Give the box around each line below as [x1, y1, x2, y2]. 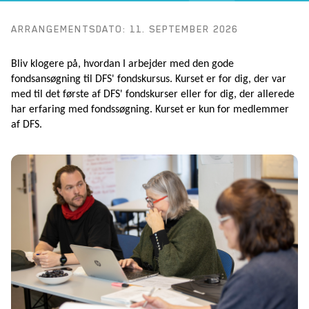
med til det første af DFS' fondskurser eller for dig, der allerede [11, 89, 295, 101]
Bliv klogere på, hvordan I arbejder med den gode [11, 59, 234, 70]
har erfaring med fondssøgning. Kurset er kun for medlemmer [11, 104, 289, 116]
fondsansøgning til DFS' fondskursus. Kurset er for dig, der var [11, 74, 286, 86]
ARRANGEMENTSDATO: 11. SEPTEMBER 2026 [11, 23, 238, 35]
